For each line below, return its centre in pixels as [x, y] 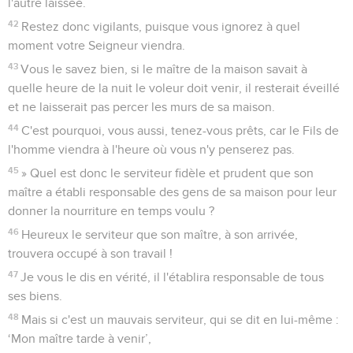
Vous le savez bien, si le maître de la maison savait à [164, 70]
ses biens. [35, 297]
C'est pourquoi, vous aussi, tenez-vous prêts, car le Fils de [180, 131]
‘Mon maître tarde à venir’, [80, 339]
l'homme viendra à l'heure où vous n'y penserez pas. [151, 150]
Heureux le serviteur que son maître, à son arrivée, [160, 235]
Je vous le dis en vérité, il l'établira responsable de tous [173, 278]
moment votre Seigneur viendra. [97, 46]
